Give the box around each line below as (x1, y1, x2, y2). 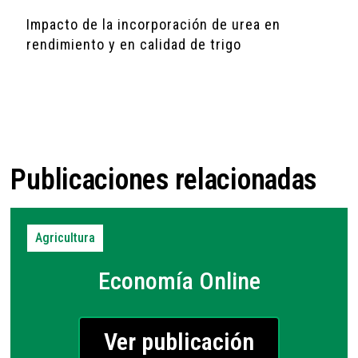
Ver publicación (104, 328, 254, 356)
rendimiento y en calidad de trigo (26, 36, 242, 54)
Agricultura (35, 230, 96, 246)
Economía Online (97, 267, 261, 296)
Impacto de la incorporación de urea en (26, 16, 281, 34)
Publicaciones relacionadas (10, 163, 317, 197)
